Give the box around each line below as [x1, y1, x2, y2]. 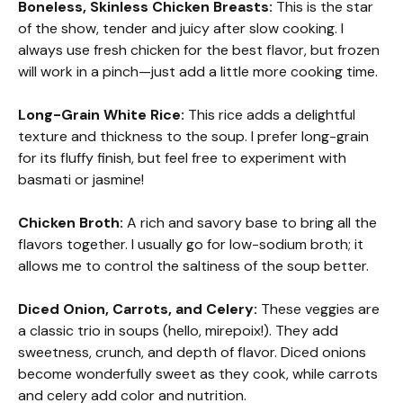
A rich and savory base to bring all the [123, 213, 377, 232]
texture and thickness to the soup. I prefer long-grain [18, 127, 369, 146]
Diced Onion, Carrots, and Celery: [18, 300, 257, 318]
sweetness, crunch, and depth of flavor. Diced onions [18, 343, 366, 362]
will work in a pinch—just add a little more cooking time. [18, 62, 378, 81]
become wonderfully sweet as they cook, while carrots [18, 364, 378, 383]
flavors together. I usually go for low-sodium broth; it [18, 235, 363, 254]
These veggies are [257, 300, 380, 318]
